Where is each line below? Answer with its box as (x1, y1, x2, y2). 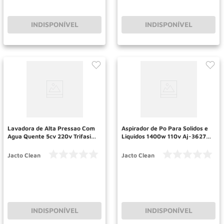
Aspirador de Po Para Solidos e (121, 124, 208, 132)
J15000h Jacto (7, 140, 49, 148)
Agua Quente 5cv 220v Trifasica (7, 132, 97, 140)
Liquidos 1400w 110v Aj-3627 (121, 132, 206, 140)
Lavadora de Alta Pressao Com (7, 124, 95, 132)
